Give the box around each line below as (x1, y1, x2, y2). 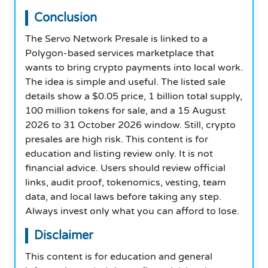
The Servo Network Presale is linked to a (25, 32, 208, 45)
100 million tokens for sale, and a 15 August (25, 104, 226, 117)
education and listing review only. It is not (25, 147, 213, 160)
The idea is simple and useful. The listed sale (25, 75, 226, 88)
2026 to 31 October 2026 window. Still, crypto (25, 118, 236, 131)
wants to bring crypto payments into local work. (25, 61, 243, 74)
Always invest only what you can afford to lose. (25, 205, 239, 217)
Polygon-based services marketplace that (25, 47, 214, 59)
